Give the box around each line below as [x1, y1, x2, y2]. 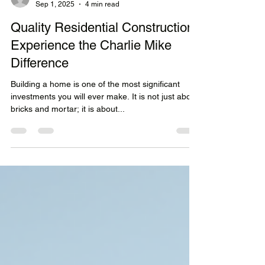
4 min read [85, 47, 119, 56]
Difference [11, 103, 69, 118]
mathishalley [35, 37, 76, 46]
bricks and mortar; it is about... [11, 151, 125, 161]
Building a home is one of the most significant [11, 127, 180, 137]
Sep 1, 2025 [35, 47, 75, 56]
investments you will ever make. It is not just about [11, 139, 198, 149]
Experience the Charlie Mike [11, 85, 172, 101]
